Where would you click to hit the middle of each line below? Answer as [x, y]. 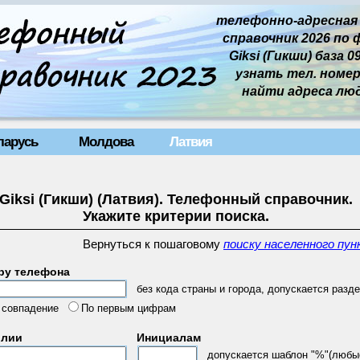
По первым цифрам [129, 308]
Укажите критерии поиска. [176, 216]
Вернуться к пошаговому [153, 244]
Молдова [106, 141]
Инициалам [169, 337]
